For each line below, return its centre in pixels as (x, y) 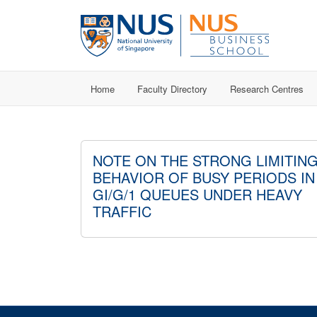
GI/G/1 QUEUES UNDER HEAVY (197, 194)
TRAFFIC (122, 211)
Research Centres (267, 88)
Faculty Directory (172, 88)
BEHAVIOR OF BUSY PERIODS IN (204, 177)
